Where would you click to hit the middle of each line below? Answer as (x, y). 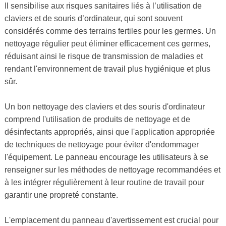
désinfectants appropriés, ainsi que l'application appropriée (109, 132)
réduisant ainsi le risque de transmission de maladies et (103, 56)
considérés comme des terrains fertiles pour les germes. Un (110, 31)
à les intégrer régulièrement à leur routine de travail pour (104, 183)
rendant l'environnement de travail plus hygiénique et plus (107, 69)
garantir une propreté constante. (61, 195)
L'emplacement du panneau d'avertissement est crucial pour (111, 220)
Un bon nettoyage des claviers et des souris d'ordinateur (104, 107)
